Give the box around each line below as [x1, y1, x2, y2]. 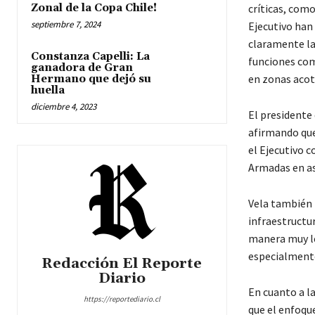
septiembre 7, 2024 [31, 18, 101, 31]
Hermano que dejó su [31, 72, 151, 86]
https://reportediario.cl [83, 294, 160, 304]
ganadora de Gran [31, 61, 133, 75]
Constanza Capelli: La [31, 50, 150, 64]
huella [31, 84, 65, 98]
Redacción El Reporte [41, 255, 202, 274]
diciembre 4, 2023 [31, 101, 96, 113]
